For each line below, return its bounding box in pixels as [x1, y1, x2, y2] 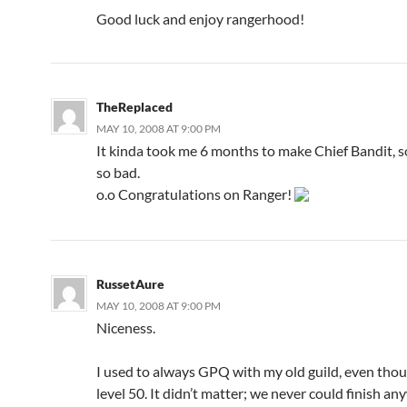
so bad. [96, 163, 140, 181]
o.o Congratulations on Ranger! [96, 184, 294, 203]
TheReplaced [96, 98, 173, 114]
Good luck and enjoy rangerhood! [96, 9, 304, 27]
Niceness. [96, 318, 155, 336]
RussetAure [96, 275, 164, 292]
